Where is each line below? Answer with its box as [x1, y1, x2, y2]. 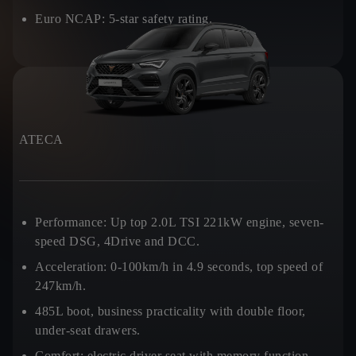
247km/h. [35, 279, 86, 292]
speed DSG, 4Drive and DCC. [35, 234, 199, 248]
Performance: [35, 215, 106, 229]
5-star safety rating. [105, 12, 212, 25]
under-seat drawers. [35, 323, 141, 337]
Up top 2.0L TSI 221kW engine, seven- [106, 215, 324, 229]
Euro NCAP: [35, 12, 105, 25]
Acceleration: [35, 260, 110, 273]
